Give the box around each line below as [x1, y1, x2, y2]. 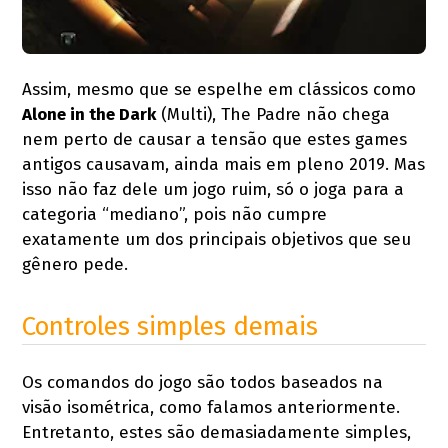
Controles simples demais [22, 310, 319, 342]
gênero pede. [22, 253, 129, 275]
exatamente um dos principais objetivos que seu [22, 228, 412, 250]
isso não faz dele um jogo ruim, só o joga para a [22, 178, 405, 200]
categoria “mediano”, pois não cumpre [22, 203, 328, 225]
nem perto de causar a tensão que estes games [22, 128, 408, 150]
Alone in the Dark [22, 103, 157, 125]
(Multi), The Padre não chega [156, 103, 391, 125]
